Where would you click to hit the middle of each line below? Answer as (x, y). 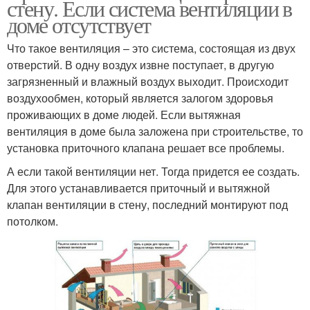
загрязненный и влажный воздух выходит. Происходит (148, 81)
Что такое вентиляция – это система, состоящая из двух (151, 48)
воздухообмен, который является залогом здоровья (140, 98)
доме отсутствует (79, 24)
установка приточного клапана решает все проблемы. (146, 147)
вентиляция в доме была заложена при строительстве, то (155, 131)
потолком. (33, 221)
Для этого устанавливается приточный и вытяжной (138, 188)
